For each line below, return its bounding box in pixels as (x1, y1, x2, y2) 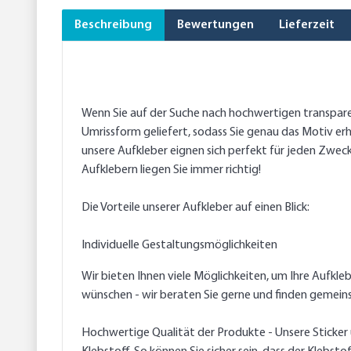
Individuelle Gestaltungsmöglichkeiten (81, 239, 277, 252)
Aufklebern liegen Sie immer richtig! (81, 164, 261, 177)
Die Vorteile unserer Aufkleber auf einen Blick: (81, 201, 309, 215)
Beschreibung (74, 19, 152, 32)
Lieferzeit (279, 19, 335, 32)
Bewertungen (177, 19, 254, 32)
